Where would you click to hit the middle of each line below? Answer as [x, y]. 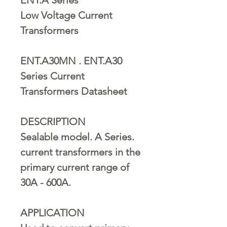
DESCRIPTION [53, 121]
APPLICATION [52, 213]
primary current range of [75, 167]
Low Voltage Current [66, 15]
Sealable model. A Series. [77, 137]
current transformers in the [80, 152]
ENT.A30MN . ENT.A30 [71, 61]
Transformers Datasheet [74, 91]
